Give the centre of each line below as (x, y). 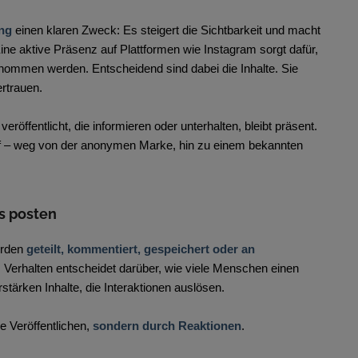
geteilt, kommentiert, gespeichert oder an (141, 249)
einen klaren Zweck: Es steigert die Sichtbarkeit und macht (168, 30)
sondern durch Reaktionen (167, 326)
